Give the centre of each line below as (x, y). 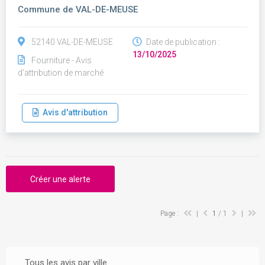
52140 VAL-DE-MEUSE (72, 42)
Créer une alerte (60, 179)
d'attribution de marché (61, 73)
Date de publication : (182, 42)
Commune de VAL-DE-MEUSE (78, 9)
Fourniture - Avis (62, 60)
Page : (170, 214)
